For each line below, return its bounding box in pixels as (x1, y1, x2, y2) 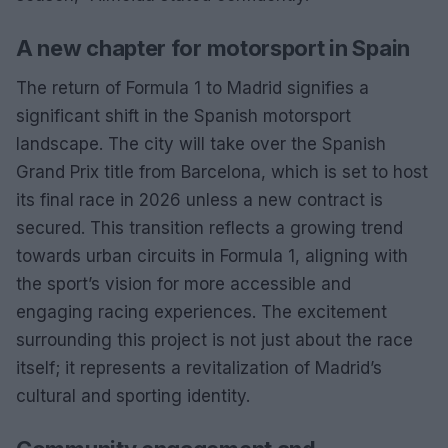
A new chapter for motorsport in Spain (16, 34, 410, 61)
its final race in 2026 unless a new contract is (16, 189, 383, 210)
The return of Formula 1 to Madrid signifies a (16, 77, 369, 98)
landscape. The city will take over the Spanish (16, 133, 386, 154)
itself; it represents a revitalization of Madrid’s (16, 357, 382, 378)
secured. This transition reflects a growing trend (16, 217, 403, 238)
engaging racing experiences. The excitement (16, 301, 387, 322)
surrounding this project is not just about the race (16, 329, 413, 350)
